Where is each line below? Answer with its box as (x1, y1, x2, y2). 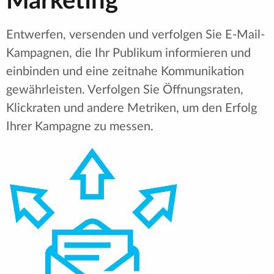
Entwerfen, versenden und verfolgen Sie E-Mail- (6, 29, 265, 42)
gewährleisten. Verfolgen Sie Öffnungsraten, (6, 84, 243, 97)
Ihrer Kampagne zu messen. (6, 120, 154, 133)
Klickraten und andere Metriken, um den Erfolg (6, 102, 257, 115)
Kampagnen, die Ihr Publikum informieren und (6, 47, 251, 60)
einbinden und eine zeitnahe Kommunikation (6, 65, 244, 78)
